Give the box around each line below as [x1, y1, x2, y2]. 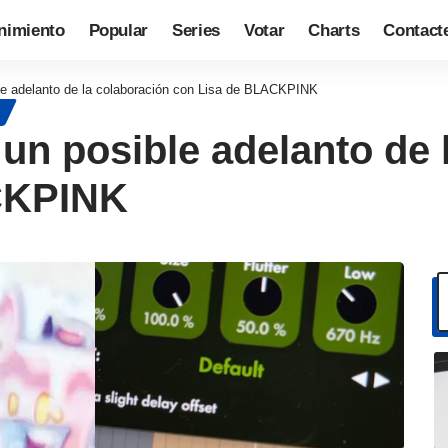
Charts [308, 20, 360, 40]
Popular [88, 20, 149, 40]
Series [172, 20, 221, 40]
